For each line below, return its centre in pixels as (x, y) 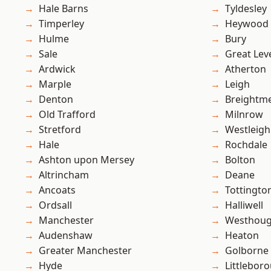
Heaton (242, 236)
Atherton (246, 69)
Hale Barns (64, 9)
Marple (55, 84)
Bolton (240, 160)
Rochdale (246, 145)
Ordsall (55, 205)
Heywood (247, 24)
